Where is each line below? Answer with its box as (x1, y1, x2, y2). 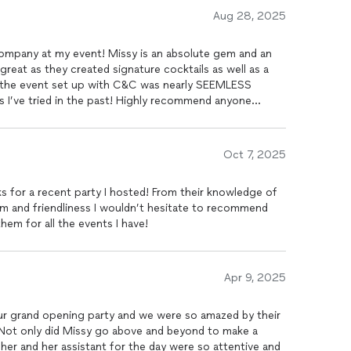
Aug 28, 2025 (213, 9, 286, 23)
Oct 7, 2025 (223, 148, 286, 161)
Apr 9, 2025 (224, 271, 286, 284)
